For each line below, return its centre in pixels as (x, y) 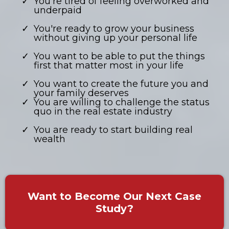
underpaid (58, 10)
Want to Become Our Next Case (114, 197)
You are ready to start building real (113, 130)
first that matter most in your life (109, 66)
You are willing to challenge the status (122, 102)
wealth (50, 139)
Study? (114, 209)
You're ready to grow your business (114, 29)
